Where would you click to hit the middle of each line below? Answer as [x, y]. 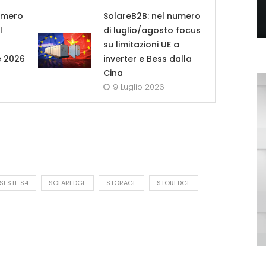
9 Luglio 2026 [138, 87]
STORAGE [121, 183]
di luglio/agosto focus [152, 31]
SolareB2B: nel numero [152, 16]
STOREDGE [174, 183]
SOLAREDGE [67, 183]
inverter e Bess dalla [147, 59]
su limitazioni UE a [141, 45]
